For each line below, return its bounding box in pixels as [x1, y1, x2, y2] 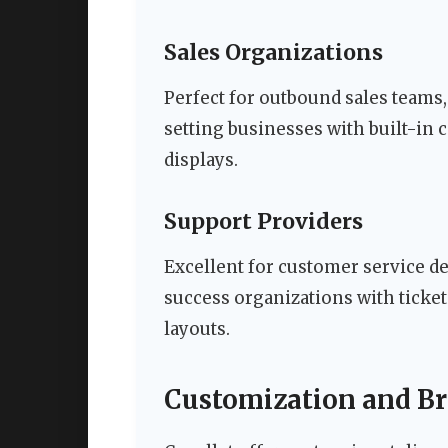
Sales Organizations [164, 38, 383, 66]
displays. [164, 149, 238, 172]
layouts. [164, 318, 230, 341]
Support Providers [164, 208, 363, 236]
